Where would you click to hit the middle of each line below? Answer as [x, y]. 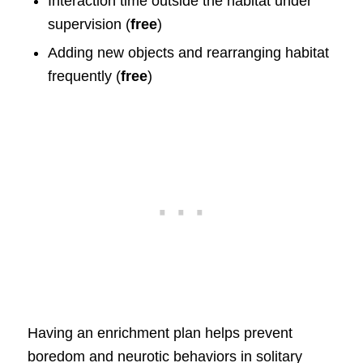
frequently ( [84, 76]
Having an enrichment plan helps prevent [160, 333]
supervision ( [89, 24]
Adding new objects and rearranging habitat [188, 52]
